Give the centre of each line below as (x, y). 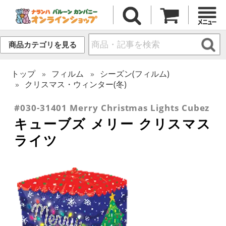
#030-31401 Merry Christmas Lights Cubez (112, 107)
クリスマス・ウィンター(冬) (76, 84)
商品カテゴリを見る (42, 45)
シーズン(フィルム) (135, 73)
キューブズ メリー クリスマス (113, 123)
